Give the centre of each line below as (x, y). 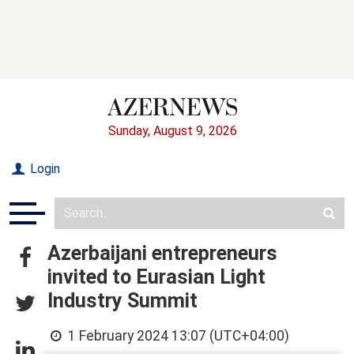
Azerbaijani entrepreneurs (162, 253)
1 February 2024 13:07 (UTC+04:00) (177, 335)
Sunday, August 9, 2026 (172, 130)
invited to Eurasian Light (156, 277)
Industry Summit (122, 300)
